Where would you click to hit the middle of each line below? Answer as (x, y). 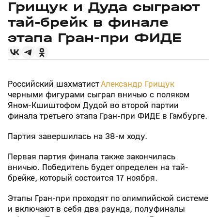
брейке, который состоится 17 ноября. (84, 178)
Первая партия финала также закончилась (92, 157)
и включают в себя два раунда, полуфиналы (96, 209)
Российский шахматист (54, 84)
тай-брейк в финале (88, 22)
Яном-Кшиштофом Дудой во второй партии (93, 105)
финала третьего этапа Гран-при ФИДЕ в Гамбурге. (108, 116)
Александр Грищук (138, 84)
